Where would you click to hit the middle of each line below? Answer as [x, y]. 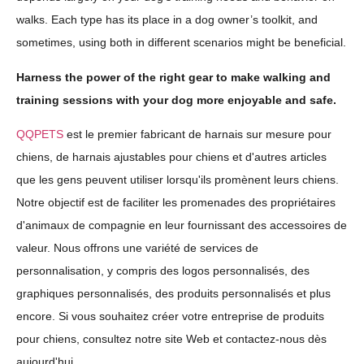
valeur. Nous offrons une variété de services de [137, 247]
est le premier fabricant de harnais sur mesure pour [197, 134]
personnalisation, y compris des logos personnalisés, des [163, 270]
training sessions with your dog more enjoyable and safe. [176, 100]
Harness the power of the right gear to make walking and [173, 77]
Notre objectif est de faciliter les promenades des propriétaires [176, 202]
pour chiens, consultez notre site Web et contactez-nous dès [171, 338]
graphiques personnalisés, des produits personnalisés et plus [173, 293]
